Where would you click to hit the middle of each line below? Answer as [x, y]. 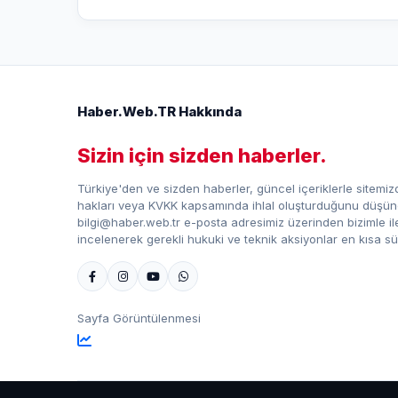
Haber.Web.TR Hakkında [159, 111]
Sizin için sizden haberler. [202, 155]
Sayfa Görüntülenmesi [139, 318]
